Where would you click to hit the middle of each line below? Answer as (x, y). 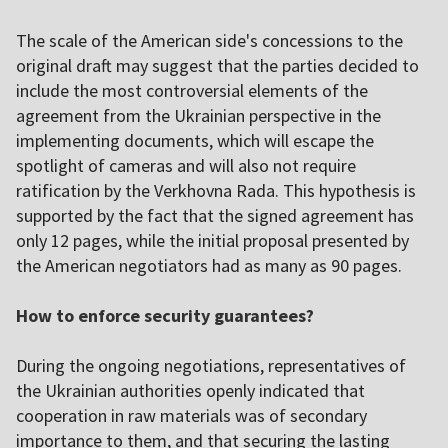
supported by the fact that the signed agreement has (215, 216)
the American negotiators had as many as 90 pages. (209, 266)
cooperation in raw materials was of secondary (191, 416)
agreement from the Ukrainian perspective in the (198, 116)
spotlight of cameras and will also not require (186, 166)
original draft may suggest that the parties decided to (217, 66)
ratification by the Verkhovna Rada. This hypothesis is (216, 191)
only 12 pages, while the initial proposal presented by (212, 241)
